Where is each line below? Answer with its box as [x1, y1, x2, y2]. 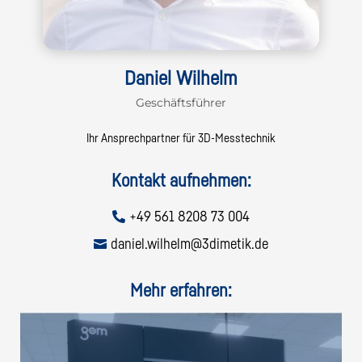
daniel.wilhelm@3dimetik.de [111, 236, 268, 251]
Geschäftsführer [136, 95, 226, 110]
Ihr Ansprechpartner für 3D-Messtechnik [86, 132, 276, 145]
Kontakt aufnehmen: [111, 171, 251, 190]
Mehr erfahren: [130, 281, 232, 300]
